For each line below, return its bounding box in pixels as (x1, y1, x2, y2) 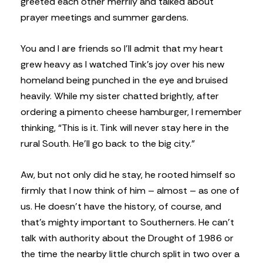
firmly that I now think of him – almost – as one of (21, 184, 240, 197)
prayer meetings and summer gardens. (21, 11, 188, 23)
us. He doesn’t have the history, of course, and (21, 200, 221, 213)
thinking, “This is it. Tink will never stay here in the (21, 121, 229, 134)
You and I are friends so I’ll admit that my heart (21, 42, 223, 55)
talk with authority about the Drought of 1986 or (21, 232, 234, 245)
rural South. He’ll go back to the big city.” (21, 137, 195, 150)
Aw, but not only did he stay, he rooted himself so (21, 168, 235, 181)
